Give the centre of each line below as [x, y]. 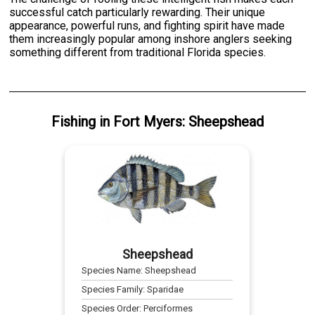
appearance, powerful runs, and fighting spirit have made [147, 26]
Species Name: [114, 271]
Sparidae [166, 290]
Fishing [73, 122]
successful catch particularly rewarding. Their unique [137, 13]
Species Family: [115, 290]
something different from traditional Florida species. [138, 53]
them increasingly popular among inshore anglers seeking [151, 39]
